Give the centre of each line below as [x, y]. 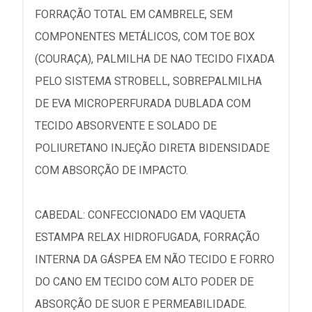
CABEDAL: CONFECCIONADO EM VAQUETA [140, 215]
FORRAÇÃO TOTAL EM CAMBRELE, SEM [134, 14]
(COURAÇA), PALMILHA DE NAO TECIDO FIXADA [155, 59]
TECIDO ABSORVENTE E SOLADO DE [126, 126]
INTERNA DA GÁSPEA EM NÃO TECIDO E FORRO [155, 259]
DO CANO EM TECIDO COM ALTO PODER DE [144, 282]
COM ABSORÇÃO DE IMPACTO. [111, 170]
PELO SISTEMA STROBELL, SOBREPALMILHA [148, 81]
